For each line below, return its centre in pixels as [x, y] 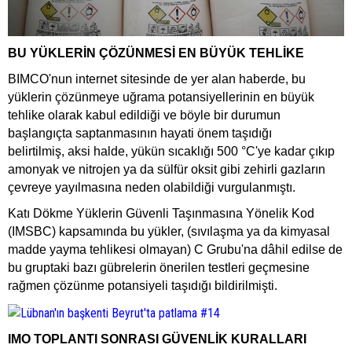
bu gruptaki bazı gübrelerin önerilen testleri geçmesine [159, 268]
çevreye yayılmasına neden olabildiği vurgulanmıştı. [152, 188]
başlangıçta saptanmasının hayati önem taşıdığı [140, 134]
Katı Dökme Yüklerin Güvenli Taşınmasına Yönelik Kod [161, 214]
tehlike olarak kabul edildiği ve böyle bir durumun [144, 115]
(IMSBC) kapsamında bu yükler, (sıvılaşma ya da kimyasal [169, 232]
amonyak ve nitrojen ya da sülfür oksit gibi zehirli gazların [167, 170]
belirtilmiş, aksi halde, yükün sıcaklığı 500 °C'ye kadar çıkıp [171, 152]
